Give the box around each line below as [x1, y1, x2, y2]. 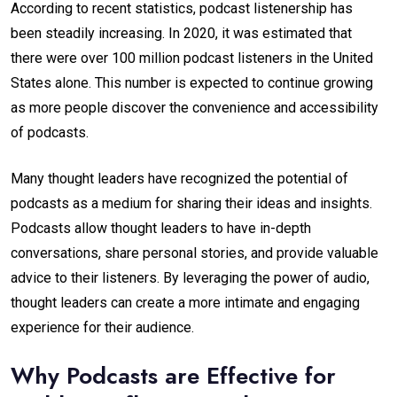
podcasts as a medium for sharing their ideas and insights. [11, 194, 372, 212]
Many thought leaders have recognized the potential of [11, 169, 348, 187]
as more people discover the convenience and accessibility [11, 98, 378, 116]
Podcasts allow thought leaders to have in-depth [11, 219, 311, 237]
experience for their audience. [11, 318, 194, 336]
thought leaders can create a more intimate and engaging [11, 293, 360, 311]
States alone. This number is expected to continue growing [11, 74, 373, 91]
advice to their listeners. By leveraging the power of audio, [11, 269, 370, 286]
